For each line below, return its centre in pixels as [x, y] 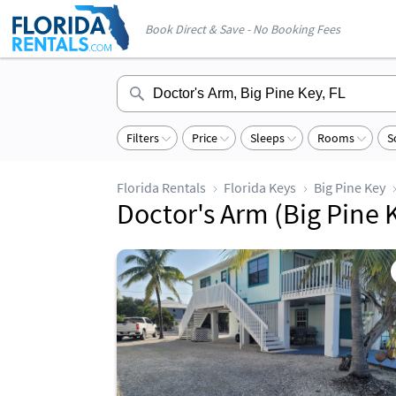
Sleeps [267, 138]
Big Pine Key [350, 187]
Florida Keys [260, 187]
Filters [143, 138]
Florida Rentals [161, 187]
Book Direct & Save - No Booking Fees [243, 29]
